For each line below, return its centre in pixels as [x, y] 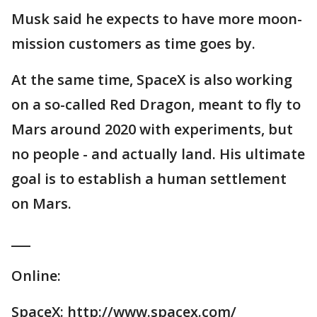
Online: [36, 276]
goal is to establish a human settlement [149, 179]
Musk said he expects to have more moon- [157, 19]
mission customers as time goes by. [133, 44]
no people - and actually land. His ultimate [158, 154]
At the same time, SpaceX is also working [152, 80]
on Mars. [41, 204]
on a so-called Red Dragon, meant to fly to [156, 105]
